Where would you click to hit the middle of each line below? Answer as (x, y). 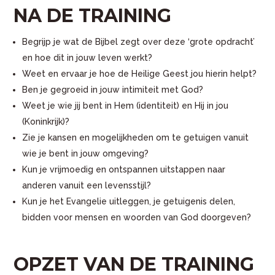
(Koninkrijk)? (46, 122)
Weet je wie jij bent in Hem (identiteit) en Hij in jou (126, 106)
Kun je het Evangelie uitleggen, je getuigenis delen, (129, 202)
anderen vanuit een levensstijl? (87, 186)
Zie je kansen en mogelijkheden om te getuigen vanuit (136, 138)
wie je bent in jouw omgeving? (86, 154)
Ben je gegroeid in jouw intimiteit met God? (113, 90)
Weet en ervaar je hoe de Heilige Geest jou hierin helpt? (140, 74)
